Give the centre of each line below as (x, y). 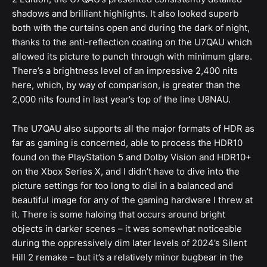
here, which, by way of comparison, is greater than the (126, 85)
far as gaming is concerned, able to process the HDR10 (127, 143)
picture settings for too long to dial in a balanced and (122, 186)
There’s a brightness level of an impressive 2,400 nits (125, 71)
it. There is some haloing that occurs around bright (119, 214)
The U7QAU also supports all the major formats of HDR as (133, 128)
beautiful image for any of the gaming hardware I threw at (132, 200)
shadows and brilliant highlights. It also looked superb (125, 13)
